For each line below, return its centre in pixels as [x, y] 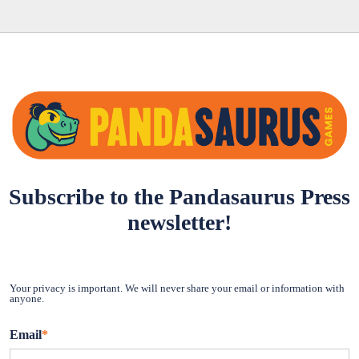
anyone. [27, 298]
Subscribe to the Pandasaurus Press [179, 197]
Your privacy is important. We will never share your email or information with [177, 288]
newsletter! [179, 223]
